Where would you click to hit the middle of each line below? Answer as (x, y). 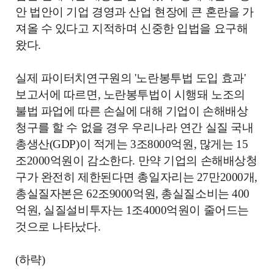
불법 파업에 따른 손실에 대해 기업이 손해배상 (132, 111)
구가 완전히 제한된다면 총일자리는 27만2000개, (136, 177)
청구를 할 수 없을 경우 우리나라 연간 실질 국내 (135, 128)
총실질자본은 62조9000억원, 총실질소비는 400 (132, 194)
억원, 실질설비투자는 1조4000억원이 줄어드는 (132, 210)
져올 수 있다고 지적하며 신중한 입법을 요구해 (132, 28)
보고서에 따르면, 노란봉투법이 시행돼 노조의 (130, 94)
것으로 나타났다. (58, 227)
